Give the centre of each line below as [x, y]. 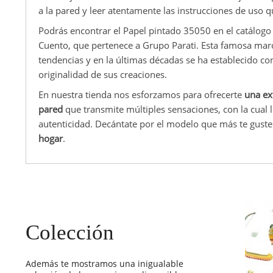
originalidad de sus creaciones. [103, 74]
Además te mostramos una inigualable [105, 263]
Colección [70, 232]
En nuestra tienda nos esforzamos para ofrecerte [141, 94]
